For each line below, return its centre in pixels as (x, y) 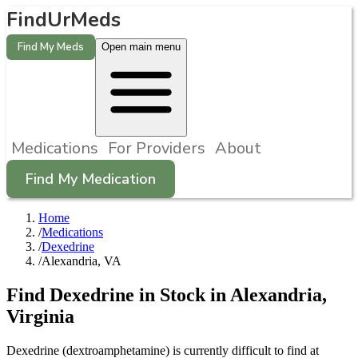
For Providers (157, 148)
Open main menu (141, 47)
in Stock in (182, 294)
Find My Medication (91, 179)
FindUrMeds (64, 20)
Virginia (40, 316)
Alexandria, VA (82, 261)
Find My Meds (51, 47)
